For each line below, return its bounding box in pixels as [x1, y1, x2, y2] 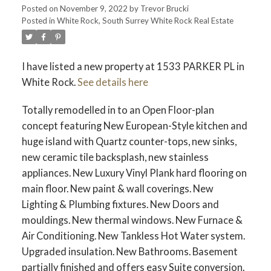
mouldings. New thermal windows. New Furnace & [21, 214, 243, 226]
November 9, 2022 [59, 4, 128, 14]
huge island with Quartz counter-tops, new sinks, [21, 135, 237, 148]
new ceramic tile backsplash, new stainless [21, 151, 209, 163]
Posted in [21, 16, 55, 26]
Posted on [21, 4, 60, 14]
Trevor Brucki [140, 4, 189, 14]
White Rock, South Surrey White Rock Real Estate [56, 16, 233, 26]
